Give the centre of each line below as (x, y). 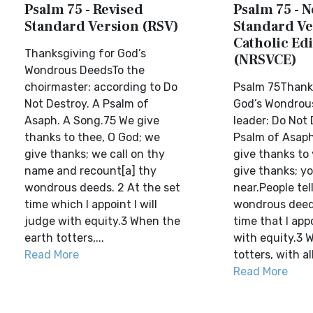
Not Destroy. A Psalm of (87, 104)
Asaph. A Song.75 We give (92, 121)
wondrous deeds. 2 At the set (102, 188)
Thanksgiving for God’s (85, 53)
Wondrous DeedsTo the (85, 70)
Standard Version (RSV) (102, 27)
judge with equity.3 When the (102, 221)
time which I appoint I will (91, 204)
